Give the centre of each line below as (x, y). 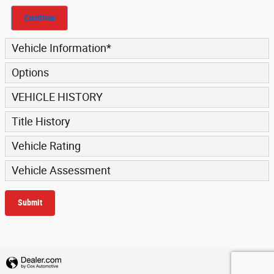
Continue (39, 17)
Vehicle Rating (46, 146)
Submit (30, 203)
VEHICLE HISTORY (57, 98)
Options (30, 73)
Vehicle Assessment (61, 171)
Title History (41, 122)
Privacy (250, 260)
